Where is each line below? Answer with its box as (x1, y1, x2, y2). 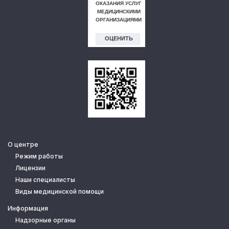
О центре (8, 141, 38, 148)
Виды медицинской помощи (15, 188, 104, 195)
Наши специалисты (15, 176, 75, 184)
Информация (8, 204, 48, 212)
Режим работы (15, 152, 63, 160)
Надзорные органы (15, 216, 76, 224)
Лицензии (15, 164, 45, 172)
